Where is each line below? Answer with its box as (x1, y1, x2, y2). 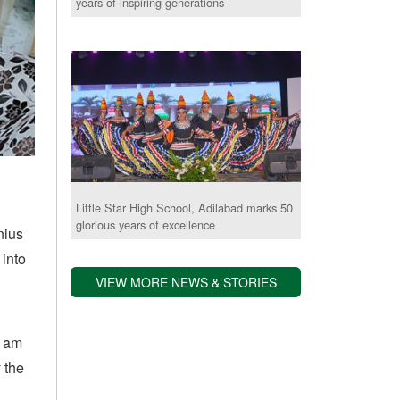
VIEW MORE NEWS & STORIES (96, 273, 277, 292)
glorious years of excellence (76, 216, 216, 234)
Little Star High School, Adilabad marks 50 (76, 199, 294, 217)
